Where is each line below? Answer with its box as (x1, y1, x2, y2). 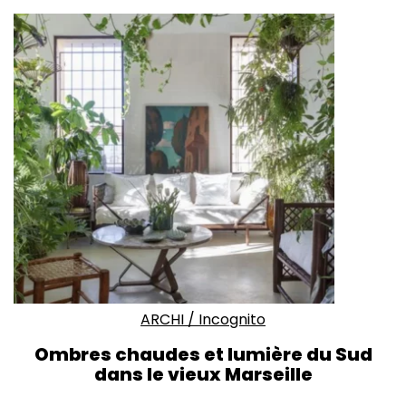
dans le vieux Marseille (93, 362, 313, 387)
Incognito (198, 309, 266, 330)
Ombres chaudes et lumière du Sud (34, 342, 372, 367)
